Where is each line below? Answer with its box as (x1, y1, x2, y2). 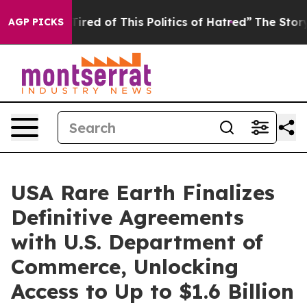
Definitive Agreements (11, 204, 244, 230)
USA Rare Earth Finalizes (11, 180, 275, 206)
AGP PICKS (8, 16, 64, 28)
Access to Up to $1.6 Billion (11, 278, 294, 304)
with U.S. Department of (11, 229, 263, 255)
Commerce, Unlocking (11, 254, 238, 280)
